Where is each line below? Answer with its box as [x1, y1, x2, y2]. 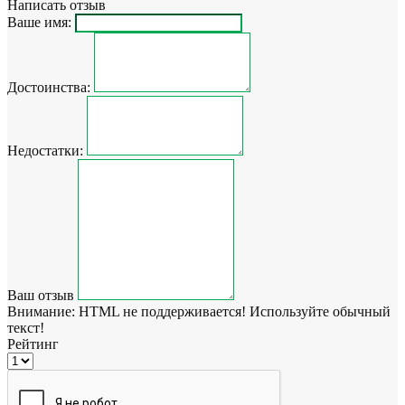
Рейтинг [7, 335, 59, 352]
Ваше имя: [7, 14, 71, 30]
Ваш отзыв [7, 287, 74, 303]
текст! [7, 319, 44, 335]
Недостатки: [7, 142, 83, 158]
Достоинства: [7, 79, 90, 95]
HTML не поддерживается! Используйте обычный [75, 303, 391, 319]
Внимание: [7, 303, 75, 319]
